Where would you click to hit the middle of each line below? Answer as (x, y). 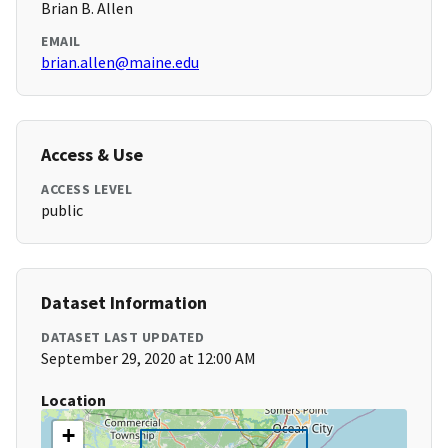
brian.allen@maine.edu (120, 62)
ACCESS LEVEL (86, 189)
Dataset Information (124, 303)
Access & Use (92, 155)
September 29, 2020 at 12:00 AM (148, 358)
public (62, 210)
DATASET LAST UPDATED (122, 337)
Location (73, 400)
